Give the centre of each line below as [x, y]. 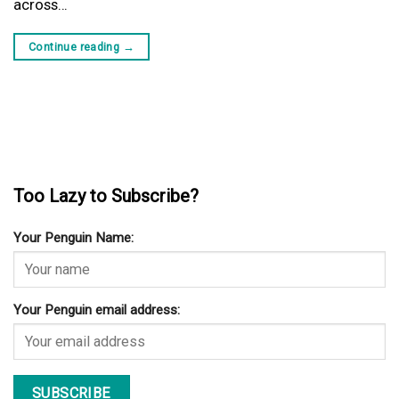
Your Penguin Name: [73, 238]
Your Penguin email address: [97, 310]
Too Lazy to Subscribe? [106, 196]
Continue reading [76, 46]
